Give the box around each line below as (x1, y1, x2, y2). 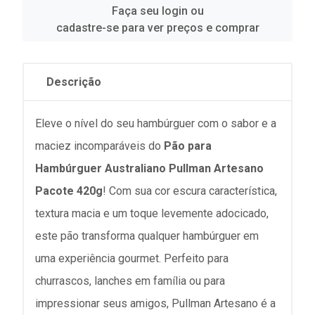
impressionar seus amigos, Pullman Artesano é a (35, 297, 276, 310)
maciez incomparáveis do (35, 139, 164, 153)
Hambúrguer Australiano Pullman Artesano (35, 162, 264, 175)
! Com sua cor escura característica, (103, 184, 277, 198)
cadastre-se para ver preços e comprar (56, 21, 259, 34)
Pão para (164, 139, 212, 153)
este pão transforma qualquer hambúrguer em (35, 229, 259, 243)
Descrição (46, 75, 101, 89)
